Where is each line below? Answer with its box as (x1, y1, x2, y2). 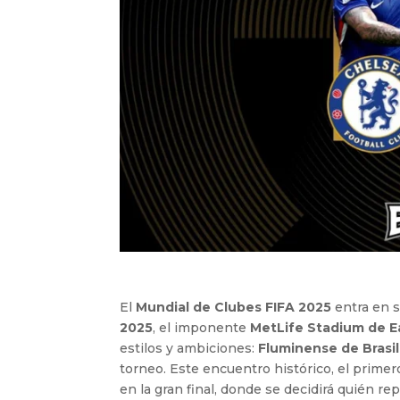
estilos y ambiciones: (120, 339, 259, 356)
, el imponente (153, 319, 251, 336)
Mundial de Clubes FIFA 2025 (136, 298, 332, 315)
